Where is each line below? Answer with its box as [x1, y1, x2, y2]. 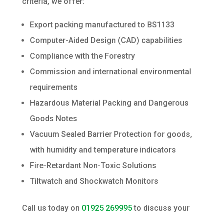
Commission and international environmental [29, 67, 191, 77]
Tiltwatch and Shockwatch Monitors [29, 176, 158, 186]
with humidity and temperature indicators [29, 145, 176, 155]
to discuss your [131, 203, 190, 213]
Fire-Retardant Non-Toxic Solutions [29, 161, 156, 171]
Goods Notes [29, 114, 77, 124]
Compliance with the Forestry [29, 51, 135, 61]
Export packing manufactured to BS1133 [29, 20, 176, 30]
